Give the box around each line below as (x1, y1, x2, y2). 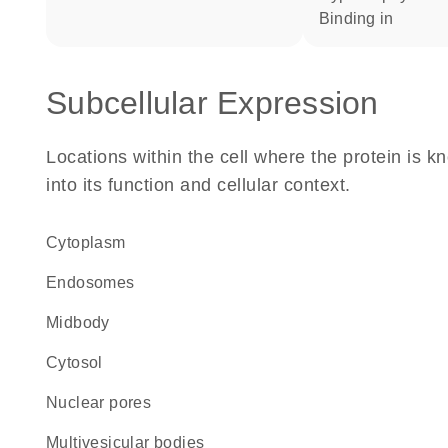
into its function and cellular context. (46, 175, 351, 195)
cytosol (58, 354, 103, 371)
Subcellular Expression (46, 85, 379, 121)
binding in (330, 10, 394, 27)
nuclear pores (58, 394, 152, 411)
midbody (59, 314, 110, 331)
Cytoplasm (58, 234, 126, 251)
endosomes (57, 274, 135, 291)
